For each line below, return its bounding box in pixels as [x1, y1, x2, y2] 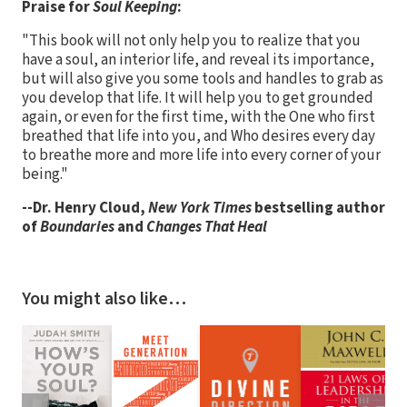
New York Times [148, 196, 254, 219]
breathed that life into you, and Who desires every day [22, 124, 375, 147]
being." [22, 163, 68, 185]
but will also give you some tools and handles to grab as [22, 67, 383, 90]
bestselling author [254, 196, 385, 219]
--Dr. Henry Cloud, [22, 196, 148, 219]
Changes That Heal [146, 215, 267, 238]
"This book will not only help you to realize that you [22, 29, 361, 52]
